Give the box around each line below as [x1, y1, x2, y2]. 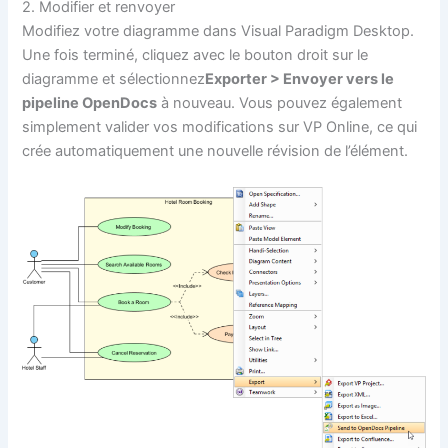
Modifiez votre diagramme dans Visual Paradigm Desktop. [22, 22, 415, 41]
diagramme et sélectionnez [22, 70, 206, 89]
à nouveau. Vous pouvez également [157, 94, 403, 113]
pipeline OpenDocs [22, 94, 158, 113]
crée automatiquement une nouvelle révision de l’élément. [22, 142, 409, 161]
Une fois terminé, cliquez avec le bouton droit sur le [22, 46, 369, 65]
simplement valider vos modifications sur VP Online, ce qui [22, 118, 418, 137]
